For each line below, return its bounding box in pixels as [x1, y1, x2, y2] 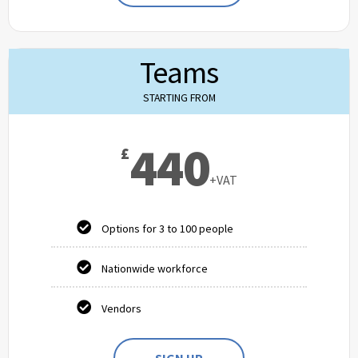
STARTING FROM [142, 91, 216, 105]
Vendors [101, 301, 142, 316]
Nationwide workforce [101, 261, 209, 276]
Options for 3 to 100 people [101, 221, 234, 237]
